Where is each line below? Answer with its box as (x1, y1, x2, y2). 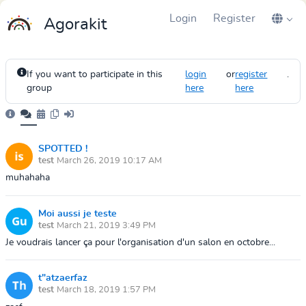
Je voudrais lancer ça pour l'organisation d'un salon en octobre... (5, 237, 275, 247)
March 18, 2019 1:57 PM (57, 286, 156, 295)
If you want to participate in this (27, 70, 163, 79)
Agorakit (44, 16, 107, 33)
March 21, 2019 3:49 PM (57, 221, 156, 230)
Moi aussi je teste (38, 208, 117, 219)
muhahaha (5, 173, 50, 183)
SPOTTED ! (38, 144, 87, 154)
